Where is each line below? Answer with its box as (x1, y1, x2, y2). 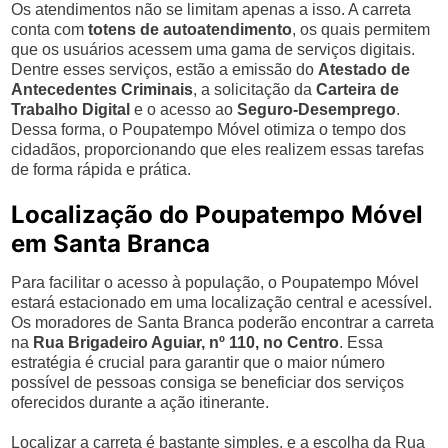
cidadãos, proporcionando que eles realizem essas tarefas (11, 141, 425, 158)
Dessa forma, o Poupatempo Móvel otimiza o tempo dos (11, 121, 407, 138)
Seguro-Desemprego (237, 101, 397, 118)
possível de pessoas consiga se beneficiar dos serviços (11, 374, 405, 391)
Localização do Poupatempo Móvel (11, 200, 424, 229)
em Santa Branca (11, 229, 211, 258)
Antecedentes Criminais (11, 81, 194, 98)
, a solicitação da (193, 81, 317, 98)
